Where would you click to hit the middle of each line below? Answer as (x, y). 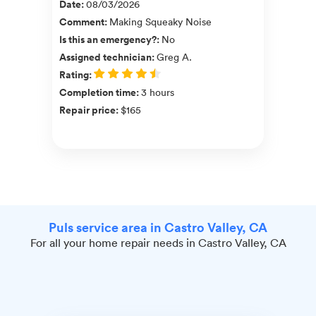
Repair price (87, 110)
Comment (82, 22)
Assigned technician (105, 57)
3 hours (158, 92)
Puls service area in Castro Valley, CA (158, 227)
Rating (74, 74)
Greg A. (174, 56)
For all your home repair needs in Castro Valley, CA (158, 242)
